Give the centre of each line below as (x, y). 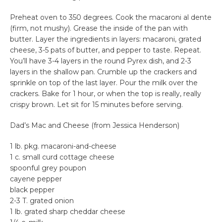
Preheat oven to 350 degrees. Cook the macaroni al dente (111, 17)
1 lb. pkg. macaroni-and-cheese (63, 146)
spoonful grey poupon (48, 168)
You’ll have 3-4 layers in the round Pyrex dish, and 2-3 (101, 61)
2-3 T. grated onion (42, 200)
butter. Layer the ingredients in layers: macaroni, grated (106, 39)
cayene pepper (36, 179)
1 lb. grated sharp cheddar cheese (68, 211)
